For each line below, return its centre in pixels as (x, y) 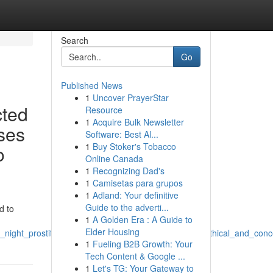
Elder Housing (112, 232)
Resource (104, 110)
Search (74, 40)
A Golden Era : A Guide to (142, 219)
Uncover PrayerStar (130, 97)
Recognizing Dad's (128, 171)
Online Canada (114, 158)
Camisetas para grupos (137, 183)
